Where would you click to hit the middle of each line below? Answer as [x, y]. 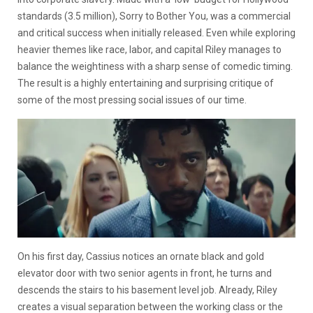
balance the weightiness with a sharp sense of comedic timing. [155, 66]
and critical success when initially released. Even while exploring [156, 32]
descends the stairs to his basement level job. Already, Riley [147, 290]
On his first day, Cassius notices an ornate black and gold [141, 257]
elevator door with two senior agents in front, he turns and [145, 274]
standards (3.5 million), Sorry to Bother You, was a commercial [154, 16]
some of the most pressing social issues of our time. [132, 100]
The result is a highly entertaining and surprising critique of [146, 83]
